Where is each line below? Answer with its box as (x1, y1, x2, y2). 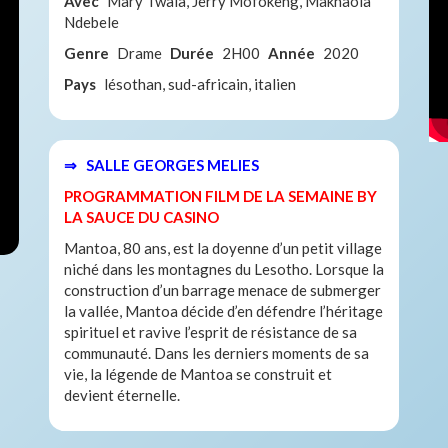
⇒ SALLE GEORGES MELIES (64, 155, 259, 174)
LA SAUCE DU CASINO (64, 207, 219, 226)
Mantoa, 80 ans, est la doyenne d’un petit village (64, 238, 382, 257)
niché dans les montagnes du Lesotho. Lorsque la (64, 259, 384, 278)
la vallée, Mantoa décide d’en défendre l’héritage (64, 301, 383, 320)
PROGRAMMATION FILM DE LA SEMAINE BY (64, 186, 377, 205)
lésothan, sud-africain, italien (104, 74, 296, 93)
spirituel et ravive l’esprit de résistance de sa (64, 322, 357, 341)
